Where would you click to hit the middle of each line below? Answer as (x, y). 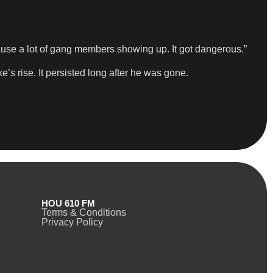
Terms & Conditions (83, 213)
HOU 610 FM (68, 204)
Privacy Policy (72, 222)
